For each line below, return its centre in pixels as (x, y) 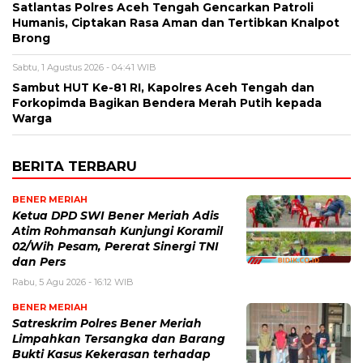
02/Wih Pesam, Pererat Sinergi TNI (115, 247)
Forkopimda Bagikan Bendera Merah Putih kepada (167, 103)
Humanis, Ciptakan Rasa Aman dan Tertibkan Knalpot (176, 23)
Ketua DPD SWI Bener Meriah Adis (115, 216)
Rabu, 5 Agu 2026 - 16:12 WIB (73, 282)
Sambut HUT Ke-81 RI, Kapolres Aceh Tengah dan (163, 88)
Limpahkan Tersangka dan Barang (119, 339)
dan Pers (39, 262)
